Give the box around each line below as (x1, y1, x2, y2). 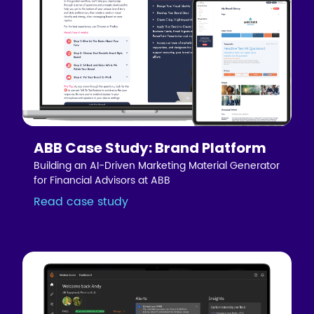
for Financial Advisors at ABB (34, 172, 171, 189)
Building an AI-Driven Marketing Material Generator (34, 158, 280, 175)
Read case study (34, 193, 129, 212)
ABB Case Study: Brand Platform (34, 138, 267, 158)
